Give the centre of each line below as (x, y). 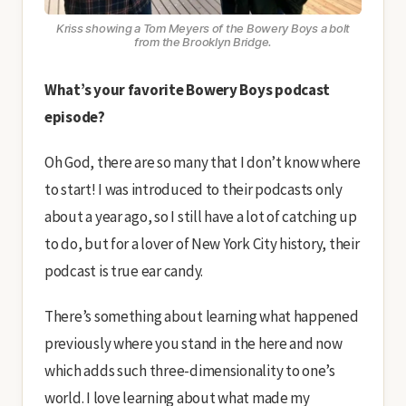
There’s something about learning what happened (202, 316)
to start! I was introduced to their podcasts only (193, 189)
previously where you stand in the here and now (193, 343)
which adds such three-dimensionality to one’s (190, 370)
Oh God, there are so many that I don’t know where (203, 162)
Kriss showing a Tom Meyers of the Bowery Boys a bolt (203, 28)
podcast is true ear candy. (124, 271)
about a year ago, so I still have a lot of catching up (201, 216)
